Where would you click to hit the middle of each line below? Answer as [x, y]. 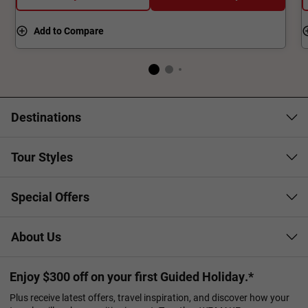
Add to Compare [69, 31]
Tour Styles [42, 157]
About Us [36, 237]
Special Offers [50, 197]
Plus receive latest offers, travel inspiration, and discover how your [149, 298]
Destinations [46, 117]
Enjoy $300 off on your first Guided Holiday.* [131, 277]
